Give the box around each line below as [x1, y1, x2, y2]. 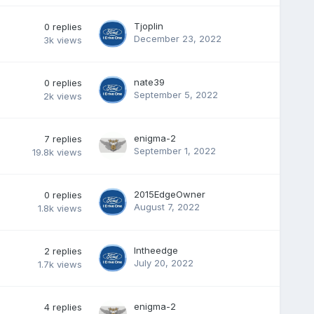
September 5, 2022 [133, 88, 218, 100]
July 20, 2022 [133, 257, 193, 268]
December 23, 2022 [133, 32, 221, 44]
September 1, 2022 [133, 144, 216, 156]
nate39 [133, 76, 165, 88]
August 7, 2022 [133, 200, 200, 212]
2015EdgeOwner [133, 188, 205, 200]
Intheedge [133, 244, 178, 256]
